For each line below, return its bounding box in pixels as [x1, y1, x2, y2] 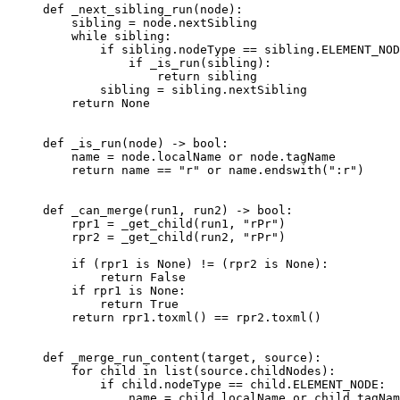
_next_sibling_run [64, 3, 193, 17]
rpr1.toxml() [114, 311, 214, 325]
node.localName [114, 150, 229, 164]
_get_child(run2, [114, 230, 243, 245]
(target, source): [200, 351, 321, 365]
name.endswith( [221, 163, 329, 178]
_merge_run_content [64, 351, 200, 365]
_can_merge [64, 204, 143, 218]
